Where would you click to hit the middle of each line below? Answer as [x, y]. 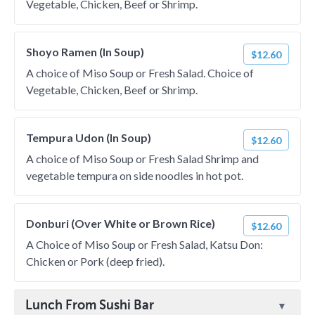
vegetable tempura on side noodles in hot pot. [135, 175]
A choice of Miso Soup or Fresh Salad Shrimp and [142, 159]
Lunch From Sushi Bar [90, 305]
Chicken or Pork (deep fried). [95, 261]
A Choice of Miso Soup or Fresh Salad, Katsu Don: [144, 244]
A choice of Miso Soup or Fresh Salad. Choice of [140, 73]
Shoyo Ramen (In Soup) [85, 52]
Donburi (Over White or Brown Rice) [121, 223]
